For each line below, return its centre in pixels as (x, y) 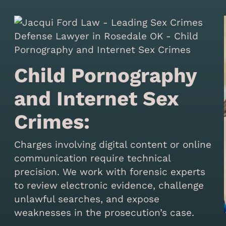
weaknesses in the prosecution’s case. (104, 212)
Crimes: (52, 122)
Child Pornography (106, 75)
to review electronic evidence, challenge (109, 185)
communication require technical (93, 158)
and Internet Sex (97, 98)
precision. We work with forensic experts (110, 172)
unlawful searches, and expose (87, 199)
